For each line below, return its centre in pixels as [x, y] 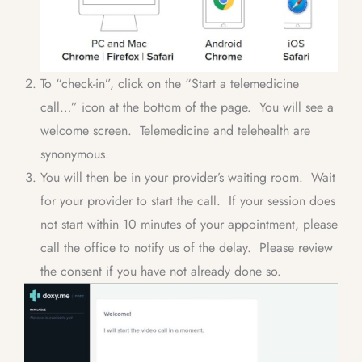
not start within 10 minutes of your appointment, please [189, 225]
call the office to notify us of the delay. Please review [187, 248]
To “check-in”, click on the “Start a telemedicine [170, 84]
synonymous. [75, 154]
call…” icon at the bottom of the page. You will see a [187, 107]
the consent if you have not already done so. [161, 271]
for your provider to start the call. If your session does [188, 201]
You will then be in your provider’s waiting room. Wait [188, 178]
